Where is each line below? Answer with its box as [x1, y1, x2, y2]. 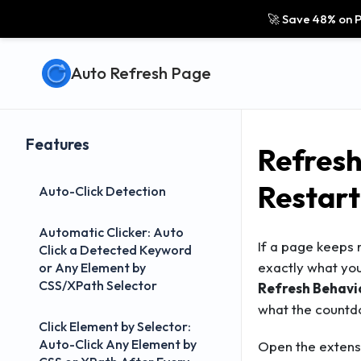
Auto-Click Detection [39, 183, 166, 199]
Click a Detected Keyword [39, 242, 192, 258]
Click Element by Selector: [39, 318, 191, 334]
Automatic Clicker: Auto [39, 224, 184, 240]
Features [26, 135, 89, 154]
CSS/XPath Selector [39, 277, 157, 293]
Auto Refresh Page [71, 63, 211, 83]
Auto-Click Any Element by [39, 336, 197, 352]
